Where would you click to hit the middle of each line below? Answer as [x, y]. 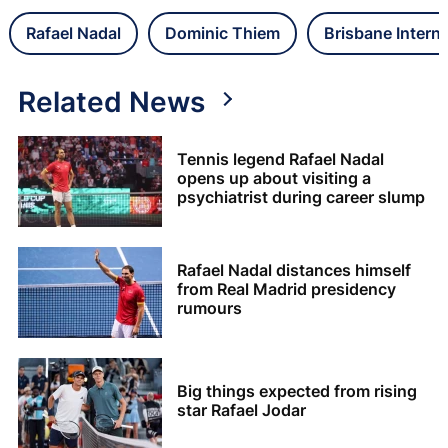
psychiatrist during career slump [301, 197]
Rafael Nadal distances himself [294, 270]
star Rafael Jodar [241, 409]
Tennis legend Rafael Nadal [280, 159]
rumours [209, 308]
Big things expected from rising [297, 390]
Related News [111, 101]
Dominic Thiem [222, 32]
